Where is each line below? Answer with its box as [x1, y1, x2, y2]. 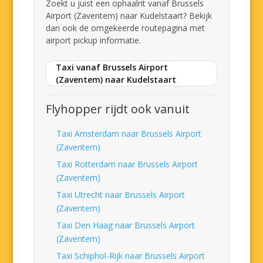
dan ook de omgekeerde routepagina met [46, 22, 205, 33]
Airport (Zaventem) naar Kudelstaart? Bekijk [46, 10, 213, 21]
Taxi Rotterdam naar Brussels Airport [56, 159, 198, 170]
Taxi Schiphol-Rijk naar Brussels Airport [56, 250, 205, 261]
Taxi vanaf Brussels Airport [56, 62, 168, 73]
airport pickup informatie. [46, 35, 141, 46]
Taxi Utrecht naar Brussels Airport [56, 189, 186, 200]
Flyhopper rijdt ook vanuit [46, 101, 190, 117]
